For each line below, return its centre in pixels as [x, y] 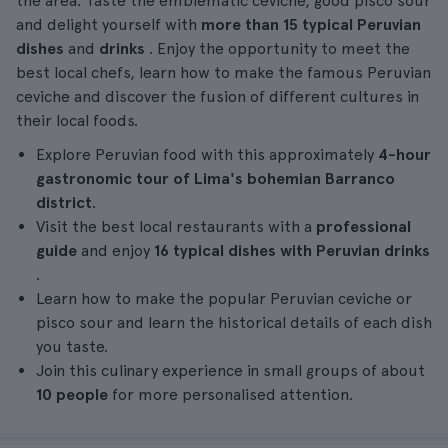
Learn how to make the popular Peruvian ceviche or [224, 298]
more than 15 [247, 24]
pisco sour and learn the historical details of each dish [234, 322]
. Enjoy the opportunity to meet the [279, 48]
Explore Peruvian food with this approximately [205, 154]
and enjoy [117, 250]
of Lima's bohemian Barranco [284, 178]
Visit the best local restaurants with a [176, 226]
